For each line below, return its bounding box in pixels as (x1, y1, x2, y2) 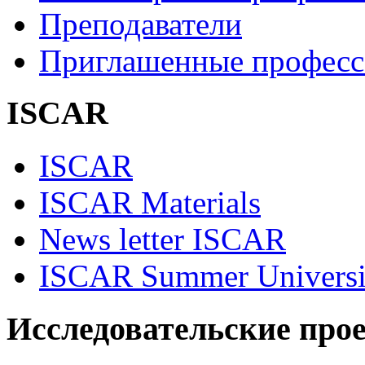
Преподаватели (39, 6, 242, 42)
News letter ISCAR (39, 222, 286, 257)
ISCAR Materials (39, 185, 261, 221)
